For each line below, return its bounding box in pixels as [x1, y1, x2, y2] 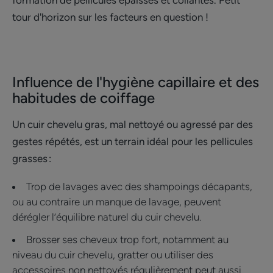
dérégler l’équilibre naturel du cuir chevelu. [12, 211, 208, 223]
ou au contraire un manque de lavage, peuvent [12, 196, 221, 208]
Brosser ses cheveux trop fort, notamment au [26, 233, 229, 246]
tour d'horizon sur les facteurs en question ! [12, 11, 213, 23]
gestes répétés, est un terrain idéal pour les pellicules [12, 135, 253, 147]
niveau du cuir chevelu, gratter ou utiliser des [12, 249, 213, 261]
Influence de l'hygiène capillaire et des [12, 73, 259, 91]
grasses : [12, 152, 58, 165]
